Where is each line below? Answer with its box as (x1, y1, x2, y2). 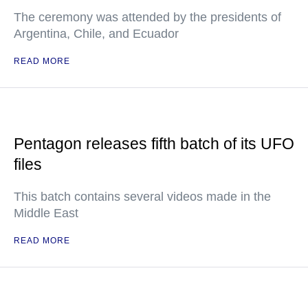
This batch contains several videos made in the (14, 190, 271, 203)
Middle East (14, 206, 78, 220)
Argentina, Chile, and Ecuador (14, 27, 179, 41)
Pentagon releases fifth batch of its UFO (14, 135, 294, 153)
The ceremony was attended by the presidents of (14, 10, 281, 24)
